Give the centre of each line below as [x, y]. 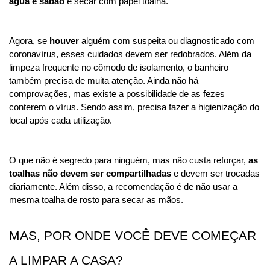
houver [65, 41]
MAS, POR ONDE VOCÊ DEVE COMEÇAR [133, 235]
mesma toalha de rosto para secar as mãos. [96, 200]
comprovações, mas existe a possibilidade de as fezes [117, 94]
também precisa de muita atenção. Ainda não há [104, 80]
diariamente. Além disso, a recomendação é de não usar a [123, 187]
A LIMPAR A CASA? [68, 260]
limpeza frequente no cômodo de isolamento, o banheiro [119, 67]
